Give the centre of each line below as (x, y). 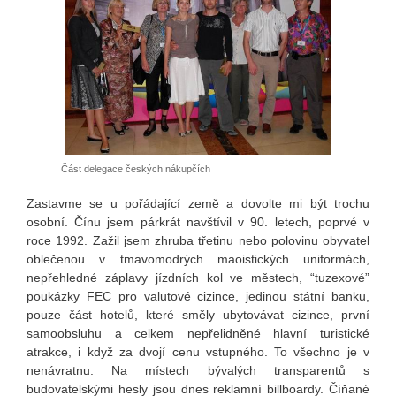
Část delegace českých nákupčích (136, 169)
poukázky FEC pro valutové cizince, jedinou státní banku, (198, 297)
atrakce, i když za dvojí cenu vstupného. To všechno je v (198, 352)
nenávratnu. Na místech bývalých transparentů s (198, 371)
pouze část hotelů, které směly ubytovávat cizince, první (198, 315)
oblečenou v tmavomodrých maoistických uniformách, (198, 259)
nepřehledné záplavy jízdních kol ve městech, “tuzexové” (198, 278)
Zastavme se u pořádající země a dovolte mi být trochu (198, 204)
